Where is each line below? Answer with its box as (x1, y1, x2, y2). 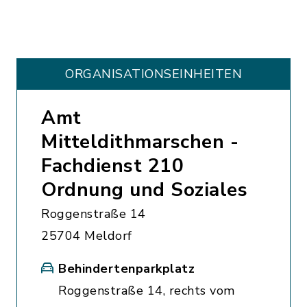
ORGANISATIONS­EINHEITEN (65, 66, 242, 82)
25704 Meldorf (41, 228, 132, 244)
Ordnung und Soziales (41, 177, 247, 203)
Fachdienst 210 (41, 153, 184, 179)
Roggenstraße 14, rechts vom (58, 282, 235, 299)
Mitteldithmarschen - (41, 129, 238, 155)
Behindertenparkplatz (58, 260, 195, 277)
